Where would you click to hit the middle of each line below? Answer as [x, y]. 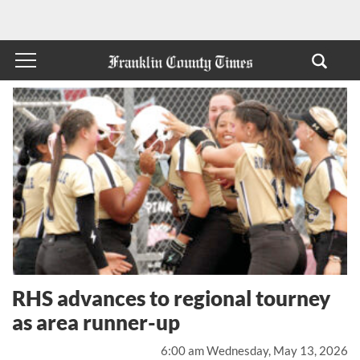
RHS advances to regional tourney [171, 298]
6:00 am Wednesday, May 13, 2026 [254, 351]
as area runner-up [96, 322]
